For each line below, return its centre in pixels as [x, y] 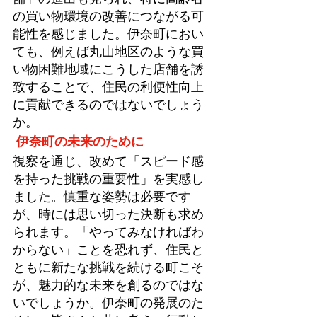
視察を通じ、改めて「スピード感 [108, 162]
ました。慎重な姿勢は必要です [102, 197]
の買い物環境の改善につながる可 [108, 17]
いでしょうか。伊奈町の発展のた [108, 303]
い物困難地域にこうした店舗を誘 [108, 70]
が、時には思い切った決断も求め [108, 215]
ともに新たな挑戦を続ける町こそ [108, 268]
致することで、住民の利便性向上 [108, 87]
